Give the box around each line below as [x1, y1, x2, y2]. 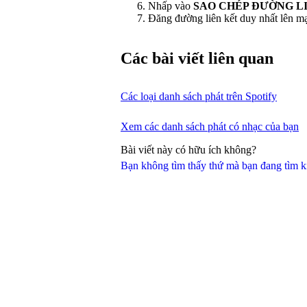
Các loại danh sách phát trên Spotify [121, 90, 277, 102]
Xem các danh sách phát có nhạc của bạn [121, 120, 299, 132]
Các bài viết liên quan [121, 49, 273, 67]
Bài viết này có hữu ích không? [121, 143, 256, 156]
